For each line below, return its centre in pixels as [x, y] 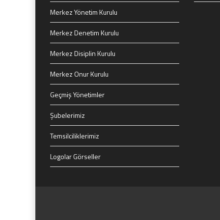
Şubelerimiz [68, 115]
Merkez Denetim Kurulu [84, 33]
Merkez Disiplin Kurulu [83, 53]
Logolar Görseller [75, 156]
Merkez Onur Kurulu [79, 74]
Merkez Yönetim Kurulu [84, 12]
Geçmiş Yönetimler [77, 95]
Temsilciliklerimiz [75, 136]
